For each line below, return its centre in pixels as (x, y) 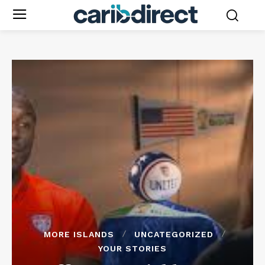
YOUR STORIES (132, 248)
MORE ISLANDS (79, 234)
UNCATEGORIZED (174, 234)
